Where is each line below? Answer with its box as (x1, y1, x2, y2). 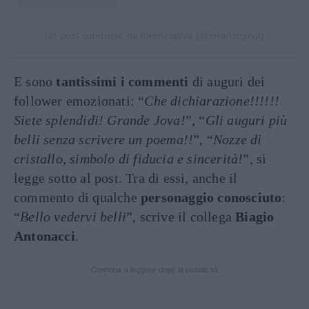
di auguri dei (188, 73, 266, 89)
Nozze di (213, 131, 262, 147)
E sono (14, 73, 57, 89)
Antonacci (14, 228, 75, 243)
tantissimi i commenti (56, 73, 189, 89)
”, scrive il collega (126, 208, 236, 224)
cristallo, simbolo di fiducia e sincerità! (14, 150, 243, 166)
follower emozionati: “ (14, 92, 145, 108)
